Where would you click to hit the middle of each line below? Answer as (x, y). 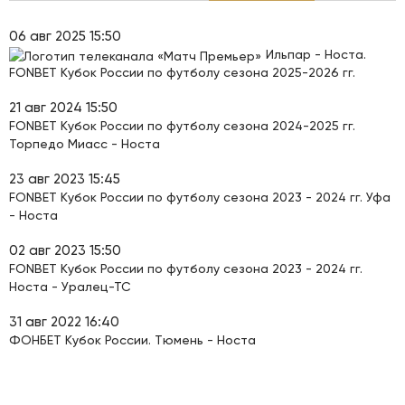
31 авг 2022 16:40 (64, 322)
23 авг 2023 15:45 (65, 179)
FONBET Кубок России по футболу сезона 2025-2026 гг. (182, 72)
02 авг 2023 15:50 (65, 250)
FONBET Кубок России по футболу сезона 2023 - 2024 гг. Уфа (200, 197)
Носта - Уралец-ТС (70, 287)
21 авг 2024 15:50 (63, 108)
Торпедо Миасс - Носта (85, 144)
